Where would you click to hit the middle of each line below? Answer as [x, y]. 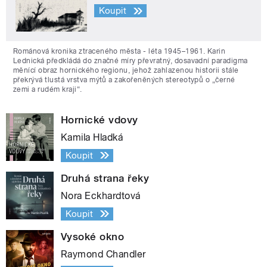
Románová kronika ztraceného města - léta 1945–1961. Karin [119, 51]
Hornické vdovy [100, 119]
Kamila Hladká [92, 137]
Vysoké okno [93, 236]
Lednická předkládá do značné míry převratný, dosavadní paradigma [131, 60]
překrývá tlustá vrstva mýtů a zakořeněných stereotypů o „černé [124, 80]
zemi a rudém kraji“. [48, 89]
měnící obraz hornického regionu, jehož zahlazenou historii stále [126, 70]
